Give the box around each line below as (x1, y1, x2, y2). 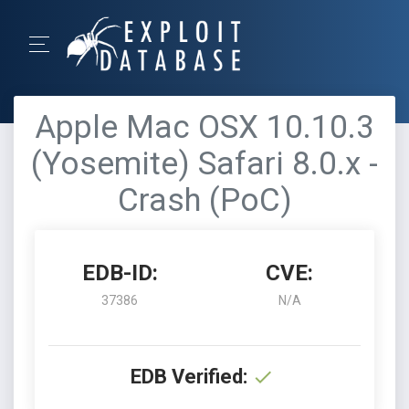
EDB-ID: (81, 260, 158, 286)
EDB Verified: (131, 365, 247, 388)
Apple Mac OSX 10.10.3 (35, 109, 374, 146)
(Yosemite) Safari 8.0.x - (31, 145, 378, 183)
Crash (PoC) (117, 182, 292, 219)
